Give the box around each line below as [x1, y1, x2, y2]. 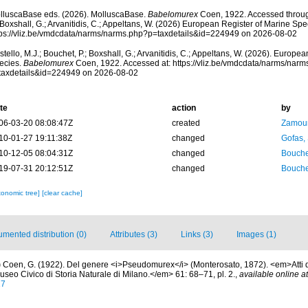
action [171, 103, 196, 113]
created [171, 118, 200, 128]
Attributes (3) [110, 230, 157, 239]
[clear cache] [41, 189, 82, 197]
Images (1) [236, 230, 276, 239]
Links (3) [181, 230, 213, 239]
